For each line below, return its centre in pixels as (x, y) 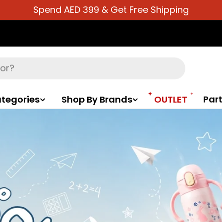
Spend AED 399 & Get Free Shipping (111, 10)
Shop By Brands (97, 99)
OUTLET (171, 99)
